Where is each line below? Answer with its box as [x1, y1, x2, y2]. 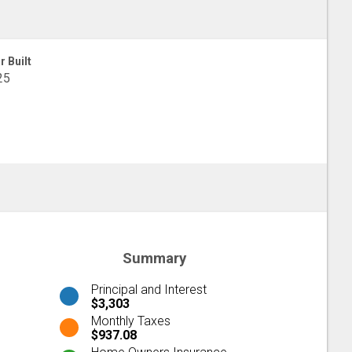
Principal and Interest [91, 281, 207, 297]
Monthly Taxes [91, 313, 170, 328]
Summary [122, 250, 186, 267]
